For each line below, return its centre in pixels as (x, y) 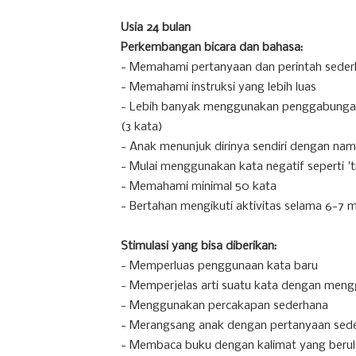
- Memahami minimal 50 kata (199, 187)
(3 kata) (142, 127)
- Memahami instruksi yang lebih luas (219, 87)
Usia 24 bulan (156, 28)
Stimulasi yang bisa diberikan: (199, 246)
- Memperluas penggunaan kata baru (219, 266)
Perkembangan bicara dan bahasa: (212, 48)
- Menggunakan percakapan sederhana (224, 306)
